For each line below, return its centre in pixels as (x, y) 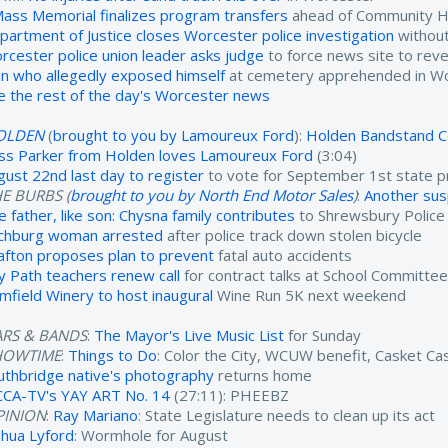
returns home (263, 375)
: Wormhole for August (151, 435)
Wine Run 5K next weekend (310, 295)
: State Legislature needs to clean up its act (287, 415)
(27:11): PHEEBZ (230, 395)
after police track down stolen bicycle (293, 235)
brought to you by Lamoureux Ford (174, 135)
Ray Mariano (96, 415)
